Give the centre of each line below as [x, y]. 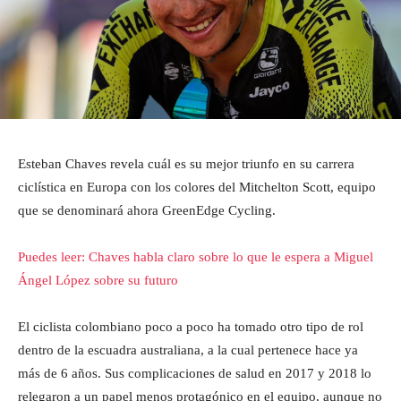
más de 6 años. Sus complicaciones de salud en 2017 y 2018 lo [195, 373]
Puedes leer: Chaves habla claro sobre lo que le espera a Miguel [196, 256]
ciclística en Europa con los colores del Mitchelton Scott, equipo [197, 187]
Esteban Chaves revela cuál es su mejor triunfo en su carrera [186, 163]
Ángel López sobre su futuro [98, 280]
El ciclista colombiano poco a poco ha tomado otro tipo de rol [191, 326]
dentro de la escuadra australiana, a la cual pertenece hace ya [188, 350]
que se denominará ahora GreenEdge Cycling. [147, 210]
